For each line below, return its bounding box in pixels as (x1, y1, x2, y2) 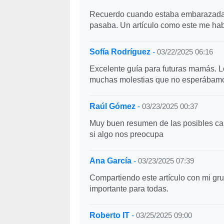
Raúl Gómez (89, 102, 135, 110)
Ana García (89, 156, 131, 165)
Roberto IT (89, 211, 129, 219)
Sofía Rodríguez (89, 47, 150, 56)
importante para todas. (89, 184, 168, 193)
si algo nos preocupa (89, 130, 163, 138)
